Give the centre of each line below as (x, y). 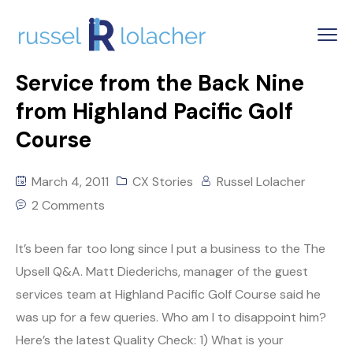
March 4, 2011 (69, 182)
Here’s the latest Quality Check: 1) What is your (150, 340)
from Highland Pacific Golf (154, 112)
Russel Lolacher (261, 182)
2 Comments (68, 206)
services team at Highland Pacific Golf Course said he (168, 295)
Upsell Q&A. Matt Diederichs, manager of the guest (162, 272)
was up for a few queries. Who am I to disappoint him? (171, 318)
